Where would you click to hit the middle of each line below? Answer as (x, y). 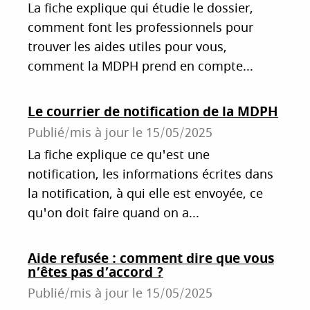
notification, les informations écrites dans (151, 175)
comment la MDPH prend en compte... (140, 67)
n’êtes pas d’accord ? (95, 273)
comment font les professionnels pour (140, 28)
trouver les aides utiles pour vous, (127, 48)
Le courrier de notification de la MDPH (153, 112)
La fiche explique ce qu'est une (119, 156)
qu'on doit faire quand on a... (113, 214)
